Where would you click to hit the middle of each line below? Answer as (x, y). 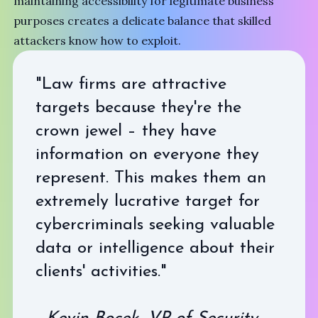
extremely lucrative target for (147, 202)
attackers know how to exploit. (98, 41)
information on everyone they (147, 155)
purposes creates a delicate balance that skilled (143, 21)
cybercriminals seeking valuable (155, 225)
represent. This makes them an (150, 179)
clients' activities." (101, 272)
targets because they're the (138, 108)
